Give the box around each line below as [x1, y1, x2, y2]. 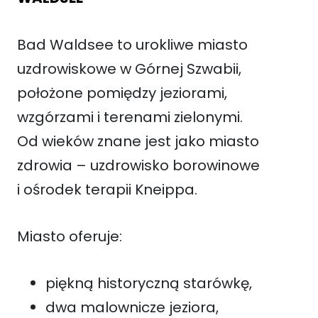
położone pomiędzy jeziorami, [17, 82, 227, 103]
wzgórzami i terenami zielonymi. [17, 106, 243, 127]
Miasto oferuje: [17, 226, 122, 246]
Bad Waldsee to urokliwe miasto [17, 34, 248, 55]
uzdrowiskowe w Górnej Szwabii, [17, 58, 241, 79]
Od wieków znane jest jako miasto [17, 131, 259, 151]
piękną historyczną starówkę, [45, 273, 252, 293]
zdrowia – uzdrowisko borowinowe [17, 155, 260, 175]
